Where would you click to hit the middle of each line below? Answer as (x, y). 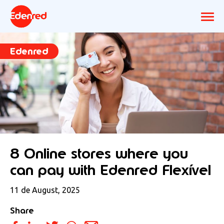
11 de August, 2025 (45, 190)
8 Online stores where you (99, 153)
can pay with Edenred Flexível (110, 170)
